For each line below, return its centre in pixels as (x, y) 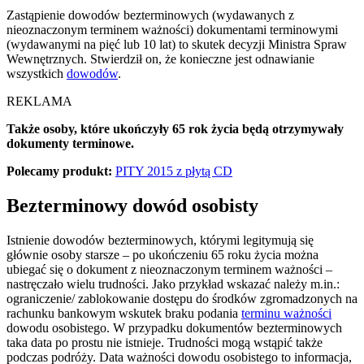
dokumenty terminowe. (70, 143)
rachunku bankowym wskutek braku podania (124, 313)
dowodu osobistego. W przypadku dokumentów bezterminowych (174, 327)
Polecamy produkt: (61, 171)
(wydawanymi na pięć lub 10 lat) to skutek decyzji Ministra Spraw (177, 44)
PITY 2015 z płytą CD (174, 171)
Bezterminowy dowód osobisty (132, 205)
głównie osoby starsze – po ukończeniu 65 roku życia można (162, 254)
